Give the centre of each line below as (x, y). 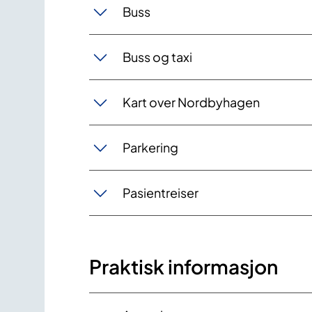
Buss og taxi (157, 57)
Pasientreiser (161, 193)
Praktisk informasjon (184, 266)
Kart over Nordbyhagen (191, 102)
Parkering (150, 148)
